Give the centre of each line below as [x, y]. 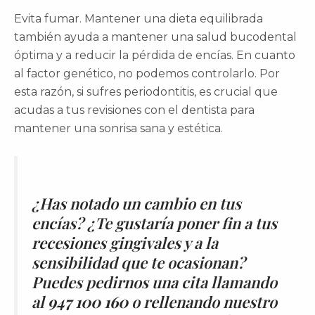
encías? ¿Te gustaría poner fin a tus [154, 223]
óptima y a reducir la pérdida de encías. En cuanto [155, 55]
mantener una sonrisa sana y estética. [118, 128]
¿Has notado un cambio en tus [136, 203]
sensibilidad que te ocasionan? [139, 262]
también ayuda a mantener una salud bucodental [155, 37]
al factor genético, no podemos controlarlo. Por [147, 73]
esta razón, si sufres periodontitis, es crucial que [146, 91]
